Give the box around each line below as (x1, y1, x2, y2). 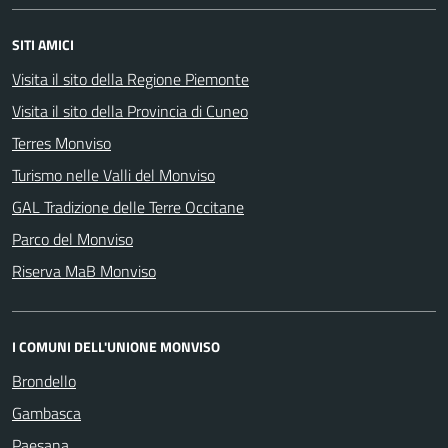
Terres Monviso (12, 131, 111, 155)
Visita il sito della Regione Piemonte (12, 67, 249, 91)
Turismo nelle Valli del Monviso (12, 163, 215, 187)
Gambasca (12, 401, 81, 425)
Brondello (12, 369, 76, 393)
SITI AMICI (12, 34, 74, 55)
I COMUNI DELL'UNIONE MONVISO (12, 336, 220, 357)
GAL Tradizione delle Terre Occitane (12, 195, 244, 219)
